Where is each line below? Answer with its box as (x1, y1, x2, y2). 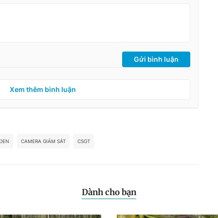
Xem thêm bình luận (10, 85, 76, 93)
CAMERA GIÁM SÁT (21, 138, 66, 144)
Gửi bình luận (134, 54, 179, 63)
